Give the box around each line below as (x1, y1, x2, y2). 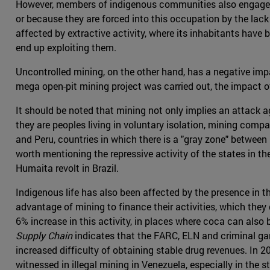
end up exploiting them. (16, 41, 116, 54)
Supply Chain (16, 229, 72, 242)
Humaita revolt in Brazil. (16, 162, 119, 175)
